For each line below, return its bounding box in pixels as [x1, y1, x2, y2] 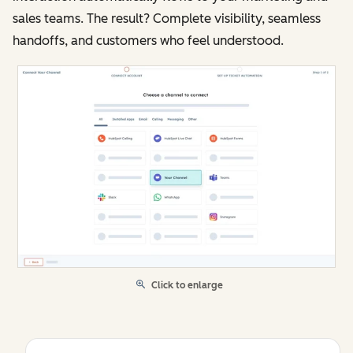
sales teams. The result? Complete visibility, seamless [13, 10, 321, 26]
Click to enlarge [151, 280, 223, 292]
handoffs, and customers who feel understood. [13, 32, 284, 48]
